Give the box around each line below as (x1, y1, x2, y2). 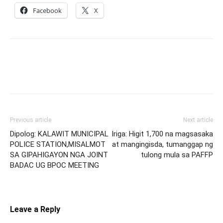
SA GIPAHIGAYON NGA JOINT (10, 150, 108, 159)
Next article (183, 116, 213, 123)
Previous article (10, 116, 51, 123)
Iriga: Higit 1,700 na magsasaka (111, 129, 213, 138)
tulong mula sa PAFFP (141, 150, 213, 159)
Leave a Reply (10, 205, 60, 214)
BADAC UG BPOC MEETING (10, 161, 99, 170)
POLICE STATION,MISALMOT (10, 140, 106, 149)
